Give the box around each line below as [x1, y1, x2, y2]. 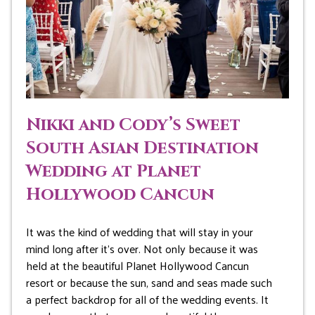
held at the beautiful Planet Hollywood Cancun [25, 255, 249, 276]
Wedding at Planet [25, 160, 201, 184]
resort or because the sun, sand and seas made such [25, 272, 272, 293]
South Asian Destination [25, 137, 259, 160]
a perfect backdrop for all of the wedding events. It [25, 289, 269, 310]
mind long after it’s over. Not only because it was [25, 238, 258, 259]
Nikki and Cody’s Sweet [25, 114, 240, 137]
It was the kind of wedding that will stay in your [25, 221, 253, 243]
